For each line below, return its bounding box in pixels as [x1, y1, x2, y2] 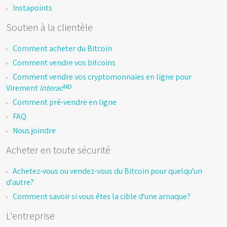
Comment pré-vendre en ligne [13, 96, 117, 107]
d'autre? [6, 176, 34, 187]
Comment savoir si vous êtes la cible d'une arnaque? [13, 191, 191, 202]
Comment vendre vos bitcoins [13, 57, 116, 68]
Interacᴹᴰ [40, 82, 71, 93]
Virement [6, 82, 40, 93]
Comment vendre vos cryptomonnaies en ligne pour [13, 71, 192, 82]
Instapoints [13, 2, 52, 13]
